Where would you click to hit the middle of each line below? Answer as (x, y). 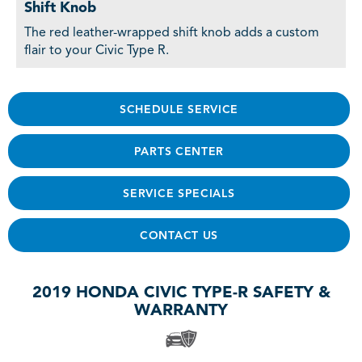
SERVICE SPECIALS (179, 194)
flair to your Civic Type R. (97, 51)
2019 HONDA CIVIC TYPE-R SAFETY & (181, 293)
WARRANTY (181, 311)
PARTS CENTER (179, 152)
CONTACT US (179, 236)
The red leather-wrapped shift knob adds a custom (172, 33)
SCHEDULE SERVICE (179, 109)
